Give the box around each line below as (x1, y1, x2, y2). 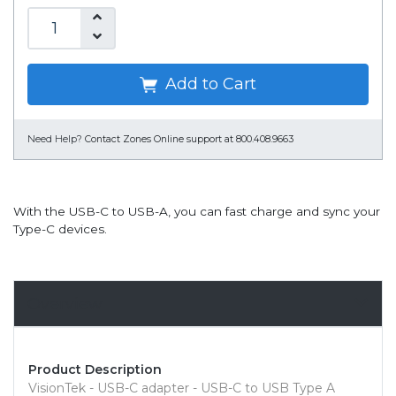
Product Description (28, 362, 162, 378)
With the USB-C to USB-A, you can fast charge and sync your (13, 204, 380, 219)
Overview (27, 294, 103, 314)
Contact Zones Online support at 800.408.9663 (85, 133, 293, 146)
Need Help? (27, 133, 82, 146)
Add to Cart (161, 74, 256, 95)
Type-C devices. (13, 222, 107, 237)
